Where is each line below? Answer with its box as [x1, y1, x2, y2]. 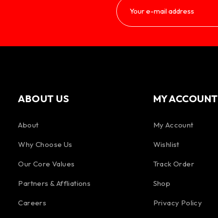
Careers [18, 198, 47, 207]
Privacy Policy [153, 198, 202, 207]
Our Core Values [18, 159, 75, 168]
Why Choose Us [18, 140, 73, 149]
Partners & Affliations [18, 179, 91, 188]
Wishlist [153, 140, 180, 149]
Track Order [153, 159, 194, 168]
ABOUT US [18, 92, 70, 105]
